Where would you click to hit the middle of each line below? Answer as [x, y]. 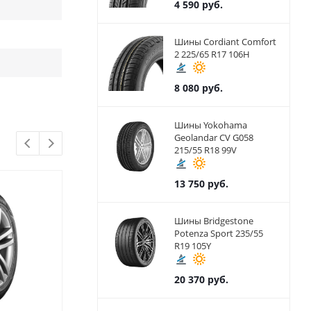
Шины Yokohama [210, 125]
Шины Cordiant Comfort [225, 42]
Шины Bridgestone [213, 221]
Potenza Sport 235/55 [218, 234]
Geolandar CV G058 [213, 138]
